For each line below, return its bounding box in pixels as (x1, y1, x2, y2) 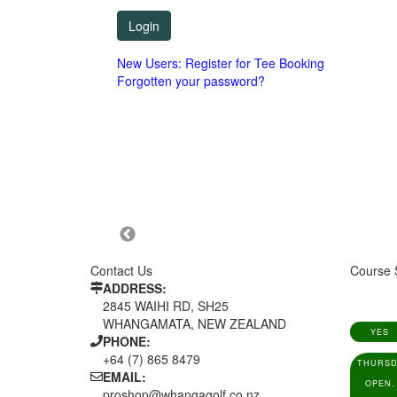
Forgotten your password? (117, 72, 265, 90)
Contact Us (90, 261, 152, 279)
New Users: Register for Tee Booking (117, 54, 324, 72)
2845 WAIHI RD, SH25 (103, 297, 229, 315)
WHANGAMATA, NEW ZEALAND (103, 315, 286, 332)
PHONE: (103, 332, 151, 350)
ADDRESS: (103, 279, 167, 297)
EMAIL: (103, 368, 146, 385)
